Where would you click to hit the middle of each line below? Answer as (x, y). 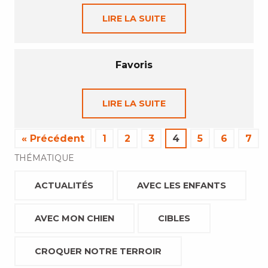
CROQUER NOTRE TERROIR (98, 251)
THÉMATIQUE (44, 158)
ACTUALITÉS (64, 185)
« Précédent (53, 138)
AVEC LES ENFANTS (182, 185)
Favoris (134, 65)
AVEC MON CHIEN (74, 218)
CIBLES (174, 218)
